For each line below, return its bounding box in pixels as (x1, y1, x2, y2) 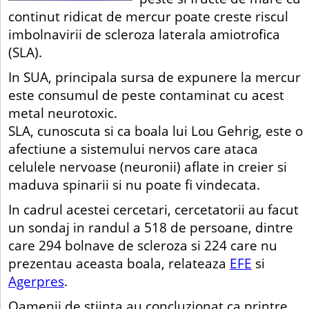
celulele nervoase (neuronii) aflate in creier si (8, 157, 287, 176)
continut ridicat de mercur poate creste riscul (8, 6, 288, 26)
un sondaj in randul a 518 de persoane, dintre (8, 217, 293, 237)
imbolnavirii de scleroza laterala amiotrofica (8, 24, 280, 43)
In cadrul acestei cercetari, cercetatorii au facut (8, 199, 299, 219)
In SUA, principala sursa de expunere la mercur (8, 67, 301, 86)
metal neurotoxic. (8, 103, 117, 122)
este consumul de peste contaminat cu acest (8, 85, 284, 104)
